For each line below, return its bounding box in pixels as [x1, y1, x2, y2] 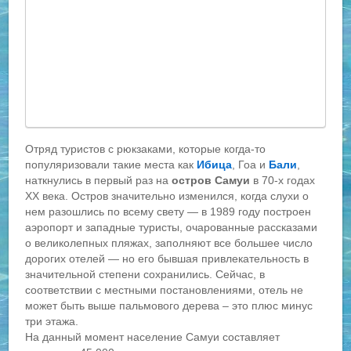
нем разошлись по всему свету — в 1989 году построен [25, 204, 312, 218]
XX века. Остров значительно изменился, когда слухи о [25, 189, 309, 202]
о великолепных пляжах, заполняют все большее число [25, 236, 313, 249]
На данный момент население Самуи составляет [25, 330, 280, 343]
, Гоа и [232, 157, 270, 171]
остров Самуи [172, 173, 251, 186]
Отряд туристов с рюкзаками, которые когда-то [25, 142, 266, 155]
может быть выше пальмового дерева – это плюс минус [25, 299, 313, 312]
